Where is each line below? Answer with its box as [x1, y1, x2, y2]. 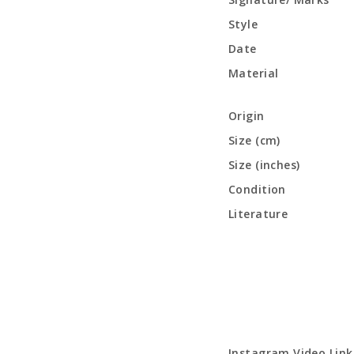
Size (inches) [228, 157, 300, 172]
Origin [228, 108, 265, 123]
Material [228, 66, 279, 81]
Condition [228, 182, 286, 197]
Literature [228, 206, 288, 221]
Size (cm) [228, 133, 281, 148]
